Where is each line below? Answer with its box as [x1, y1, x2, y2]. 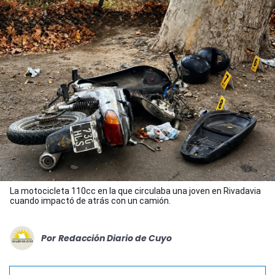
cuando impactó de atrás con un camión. [10, 196, 171, 206]
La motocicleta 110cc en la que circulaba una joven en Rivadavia [10, 186, 261, 196]
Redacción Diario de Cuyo [58, 231, 172, 244]
